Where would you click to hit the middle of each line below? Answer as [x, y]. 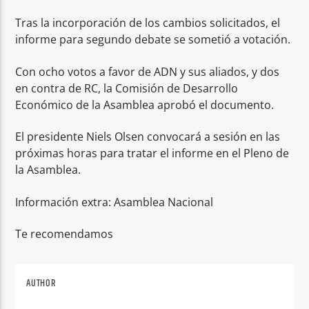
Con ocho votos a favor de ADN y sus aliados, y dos [148, 71]
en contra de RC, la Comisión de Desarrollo [127, 88]
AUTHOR [41, 283]
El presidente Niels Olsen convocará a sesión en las [148, 137]
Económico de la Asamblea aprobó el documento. [145, 104]
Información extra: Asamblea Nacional [114, 202]
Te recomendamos [64, 233]
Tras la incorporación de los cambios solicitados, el [148, 23]
